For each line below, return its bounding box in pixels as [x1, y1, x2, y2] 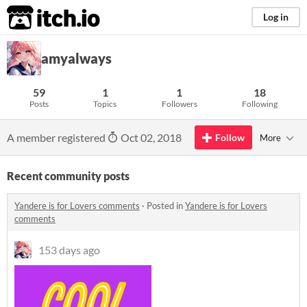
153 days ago [38, 243, 100, 256]
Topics [93, 99, 117, 109]
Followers [161, 99, 197, 109]
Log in [263, 11, 288, 23]
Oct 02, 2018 [119, 131, 182, 144]
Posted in [147, 200, 185, 211]
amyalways [41, 50, 112, 66]
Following [242, 99, 278, 109]
